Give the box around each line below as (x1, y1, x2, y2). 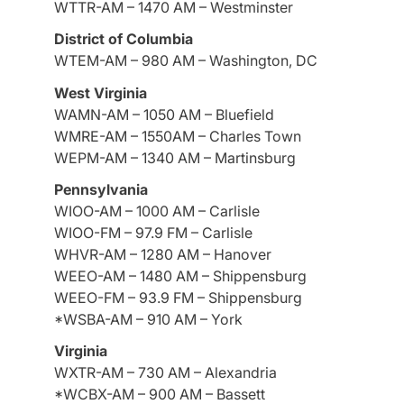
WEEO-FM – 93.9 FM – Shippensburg (54, 288, 302, 307)
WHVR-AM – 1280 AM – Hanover (54, 244, 271, 263)
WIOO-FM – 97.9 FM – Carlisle (54, 223, 252, 242)
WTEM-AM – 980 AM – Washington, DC (54, 51, 317, 70)
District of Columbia (54, 30, 193, 49)
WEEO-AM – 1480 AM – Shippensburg (54, 266, 307, 285)
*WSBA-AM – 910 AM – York (54, 309, 243, 328)
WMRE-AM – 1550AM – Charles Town (54, 126, 301, 145)
